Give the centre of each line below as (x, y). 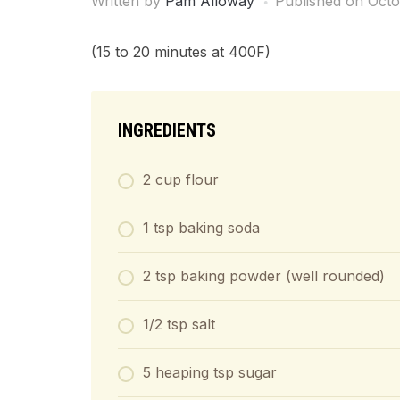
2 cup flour (181, 179)
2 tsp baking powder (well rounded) (264, 276)
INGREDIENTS (167, 130)
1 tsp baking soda (201, 228)
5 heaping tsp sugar (210, 372)
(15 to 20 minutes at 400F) (181, 52)
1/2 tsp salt (179, 324)
